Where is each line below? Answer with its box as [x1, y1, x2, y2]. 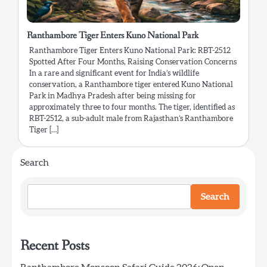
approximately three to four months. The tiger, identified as [29, 103, 235, 111]
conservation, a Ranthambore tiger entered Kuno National [29, 80, 233, 89]
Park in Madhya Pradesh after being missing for [29, 92, 196, 100]
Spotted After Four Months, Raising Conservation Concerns [29, 58, 237, 66]
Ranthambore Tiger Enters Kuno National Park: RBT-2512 [29, 46, 231, 55]
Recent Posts [20, 236, 89, 255]
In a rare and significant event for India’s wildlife [29, 69, 199, 77]
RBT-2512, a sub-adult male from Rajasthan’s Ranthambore [29, 114, 233, 123]
